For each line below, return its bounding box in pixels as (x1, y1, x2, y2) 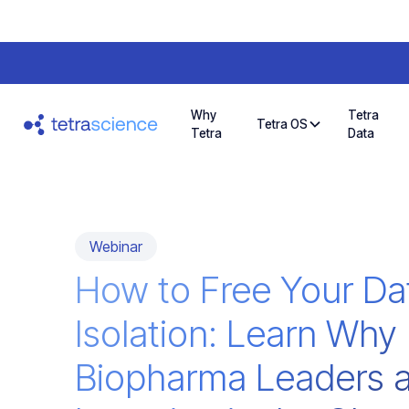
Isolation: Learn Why (75, 311, 397, 356)
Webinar (89, 237, 142, 256)
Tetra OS (257, 117, 309, 132)
